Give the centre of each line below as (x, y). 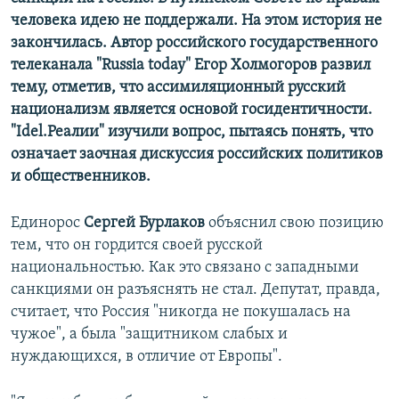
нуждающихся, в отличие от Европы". (147, 357)
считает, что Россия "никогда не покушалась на (181, 313)
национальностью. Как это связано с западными (185, 268)
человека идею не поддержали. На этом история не (196, 21)
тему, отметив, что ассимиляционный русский (178, 88)
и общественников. (81, 177)
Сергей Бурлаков (144, 224)
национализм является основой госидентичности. (191, 110)
